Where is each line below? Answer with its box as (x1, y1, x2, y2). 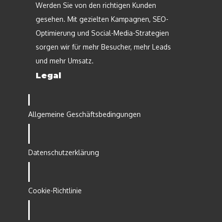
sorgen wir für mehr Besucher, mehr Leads (36, 42, 171, 51)
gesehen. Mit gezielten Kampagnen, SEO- (36, 14, 168, 23)
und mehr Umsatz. (36, 56, 94, 65)
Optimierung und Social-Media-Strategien (36, 28, 169, 37)
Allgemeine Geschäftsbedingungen (28, 110, 141, 118)
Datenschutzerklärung (28, 148, 99, 157)
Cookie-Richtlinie (28, 186, 82, 195)
